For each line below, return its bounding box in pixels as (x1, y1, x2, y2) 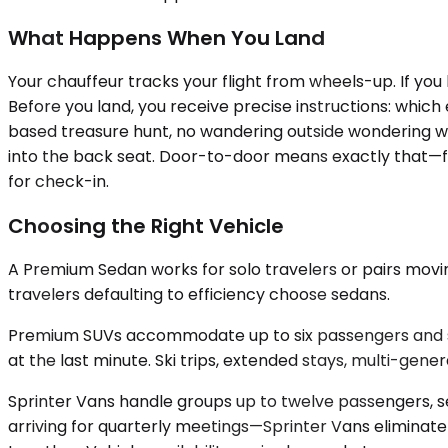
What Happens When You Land (8, 23, 325, 52)
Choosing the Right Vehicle (8, 211, 284, 240)
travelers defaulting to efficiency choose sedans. (8, 283, 390, 307)
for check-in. (8, 170, 109, 194)
